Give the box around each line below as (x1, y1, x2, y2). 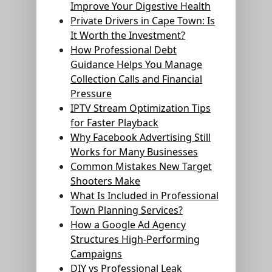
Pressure (70, 87, 112, 100)
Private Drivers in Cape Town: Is (70, 14, 215, 27)
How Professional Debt (70, 43, 177, 56)
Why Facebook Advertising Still (70, 131, 211, 144)
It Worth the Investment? (70, 29, 185, 42)
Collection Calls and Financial (70, 72, 202, 86)
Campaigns (70, 247, 122, 260)
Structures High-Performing (70, 233, 200, 246)
